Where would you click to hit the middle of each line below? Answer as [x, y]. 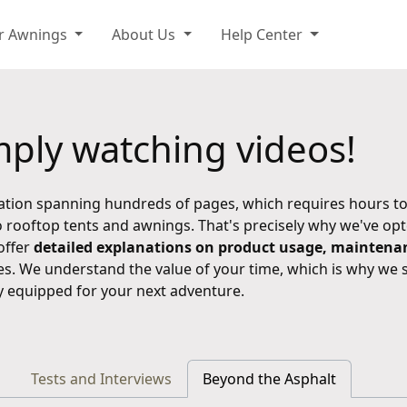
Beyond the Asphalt [269, 379]
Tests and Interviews [101, 379]
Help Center [264, 35]
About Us [146, 35]
